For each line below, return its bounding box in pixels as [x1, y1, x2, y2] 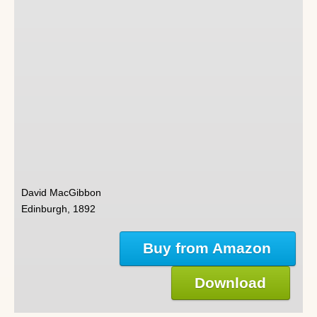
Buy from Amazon [143, 240, 272, 257]
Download [195, 274, 267, 291]
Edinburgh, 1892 [21, 204, 96, 215]
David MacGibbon [21, 188, 101, 199]
